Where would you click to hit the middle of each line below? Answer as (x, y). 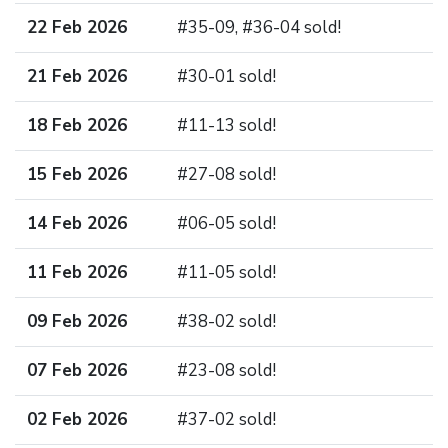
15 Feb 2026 (77, 174)
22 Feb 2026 (77, 27)
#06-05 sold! (226, 223)
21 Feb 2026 (77, 76)
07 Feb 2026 (77, 370)
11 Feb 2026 (77, 272)
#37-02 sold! (226, 419)
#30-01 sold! (226, 76)
